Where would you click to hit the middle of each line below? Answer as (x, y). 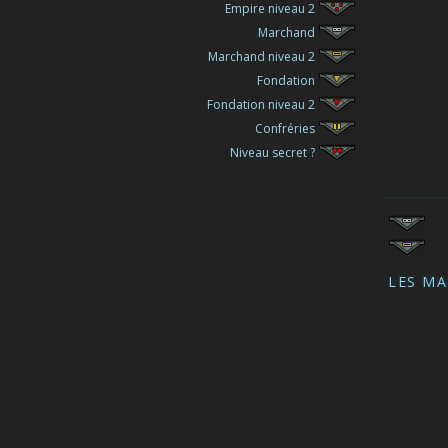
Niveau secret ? (274, 152)
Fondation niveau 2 (263, 104)
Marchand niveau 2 (263, 56)
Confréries (287, 128)
